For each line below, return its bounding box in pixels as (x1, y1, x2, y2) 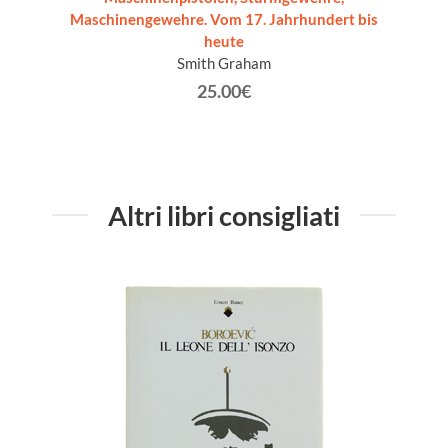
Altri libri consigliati (108, 198, 340, 232)
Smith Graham (177, 53, 272, 72)
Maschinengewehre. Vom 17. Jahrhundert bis (70, 9, 379, 28)
